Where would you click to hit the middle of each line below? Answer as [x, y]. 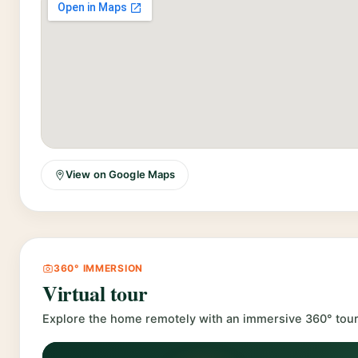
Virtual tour [95, 293]
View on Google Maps [121, 175]
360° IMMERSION [99, 268]
